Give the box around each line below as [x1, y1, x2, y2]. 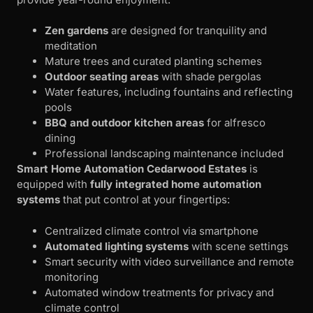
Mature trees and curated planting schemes [45, 54, 262, 68]
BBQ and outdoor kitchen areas [45, 116, 204, 130]
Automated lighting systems [45, 239, 189, 253]
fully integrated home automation [90, 177, 261, 191]
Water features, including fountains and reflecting [45, 85, 293, 99]
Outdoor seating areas [45, 70, 159, 84]
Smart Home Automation [17, 162, 144, 176]
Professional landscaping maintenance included [45, 147, 284, 161]
